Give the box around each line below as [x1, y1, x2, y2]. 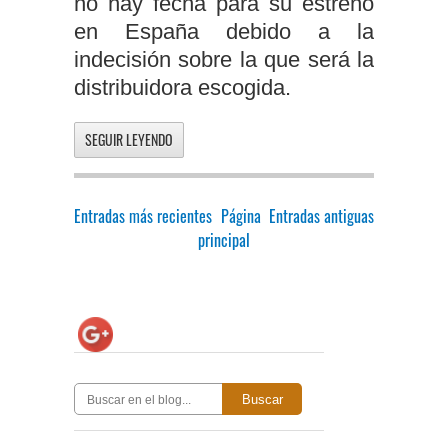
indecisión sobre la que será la [74, 46, 374, 72]
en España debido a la [74, 18, 374, 44]
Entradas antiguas [269, 203, 374, 228]
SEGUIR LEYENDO [85, 128, 173, 150]
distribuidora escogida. [74, 74, 291, 100]
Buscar [241, 391, 283, 407]
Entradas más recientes [74, 203, 212, 228]
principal [198, 227, 250, 252]
